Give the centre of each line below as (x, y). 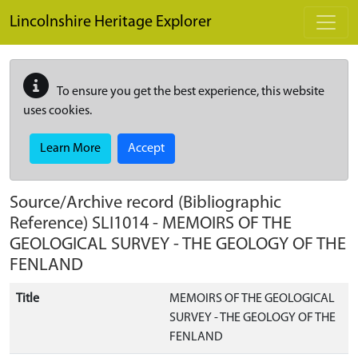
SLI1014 (120, 224)
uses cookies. (58, 111)
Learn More (70, 149)
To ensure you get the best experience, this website (190, 92)
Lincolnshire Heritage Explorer (111, 22)
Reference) (51, 224)
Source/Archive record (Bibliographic (145, 203)
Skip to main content (64, 9)
